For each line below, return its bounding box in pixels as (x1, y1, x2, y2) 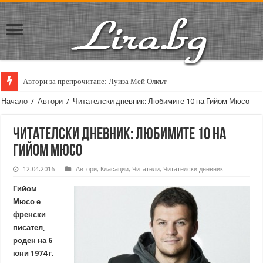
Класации (100, 166, 129, 173)
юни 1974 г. (13, 249, 55, 258)
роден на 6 (13, 236, 53, 245)
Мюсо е (13, 197, 41, 206)
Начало (1, 97, 28, 106)
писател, (13, 223, 46, 232)
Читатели (132, 166, 160, 173)
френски (13, 210, 46, 219)
